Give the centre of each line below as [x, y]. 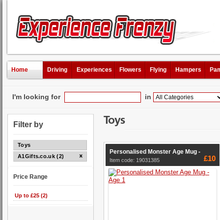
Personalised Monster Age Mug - [155, 151]
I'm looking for [38, 97]
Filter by [28, 124]
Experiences [94, 70]
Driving [57, 70]
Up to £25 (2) [31, 195]
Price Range [30, 177]
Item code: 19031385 [135, 160]
